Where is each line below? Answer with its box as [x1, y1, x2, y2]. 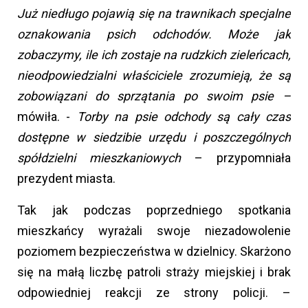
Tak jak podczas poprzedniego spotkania [17, 203, 291, 218]
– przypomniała [181, 151, 291, 166]
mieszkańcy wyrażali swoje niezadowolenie [17, 223, 291, 239]
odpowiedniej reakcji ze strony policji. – [17, 285, 291, 300]
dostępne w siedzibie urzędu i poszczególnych [17, 130, 291, 145]
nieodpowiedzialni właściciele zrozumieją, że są [17, 68, 291, 83]
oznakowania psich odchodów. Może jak [17, 27, 291, 42]
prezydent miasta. [17, 171, 115, 186]
